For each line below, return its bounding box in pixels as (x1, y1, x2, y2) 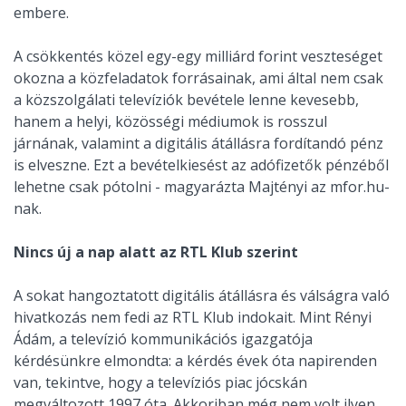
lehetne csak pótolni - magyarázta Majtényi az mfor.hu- (14, 177, 390, 198)
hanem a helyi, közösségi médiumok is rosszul (14, 111, 327, 132)
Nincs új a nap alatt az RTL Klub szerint (14, 242, 298, 263)
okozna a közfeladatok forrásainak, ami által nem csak (14, 68, 383, 89)
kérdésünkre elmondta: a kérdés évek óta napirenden (14, 351, 377, 372)
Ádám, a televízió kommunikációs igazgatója (14, 329, 313, 350)
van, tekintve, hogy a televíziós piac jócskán (14, 372, 307, 393)
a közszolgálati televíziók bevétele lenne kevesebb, (14, 90, 359, 111)
